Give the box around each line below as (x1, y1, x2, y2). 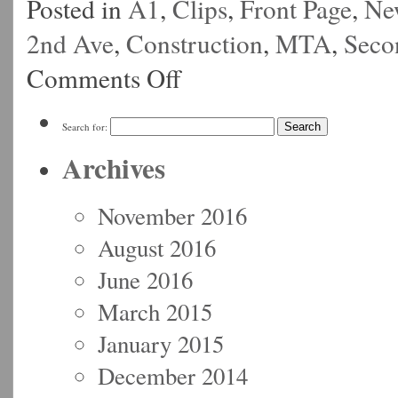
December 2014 (98, 359, 248, 392)
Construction (126, 25, 263, 60)
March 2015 (98, 295, 212, 328)
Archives (62, 147, 165, 188)
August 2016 (98, 231, 216, 264)
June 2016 (98, 263, 193, 296)
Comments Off (27, 60, 181, 95)
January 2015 (98, 327, 224, 360)
